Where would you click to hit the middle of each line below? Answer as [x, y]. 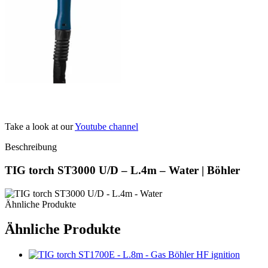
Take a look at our [40, 127]
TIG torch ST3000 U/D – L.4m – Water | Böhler [122, 170]
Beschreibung [31, 147]
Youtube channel [106, 127]
